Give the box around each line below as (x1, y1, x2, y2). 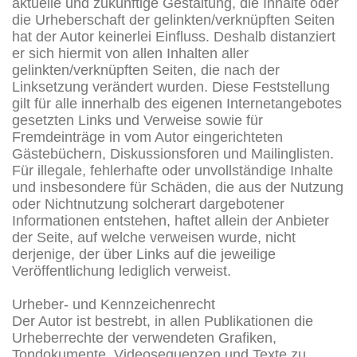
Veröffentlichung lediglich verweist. (12, 262, 231, 279)
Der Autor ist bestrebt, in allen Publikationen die (12, 312, 313, 329)
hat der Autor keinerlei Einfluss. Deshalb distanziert (12, 28, 335, 45)
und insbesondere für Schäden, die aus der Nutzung (12, 178, 343, 195)
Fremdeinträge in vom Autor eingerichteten (12, 128, 283, 145)
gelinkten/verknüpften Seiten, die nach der (12, 61, 280, 78)
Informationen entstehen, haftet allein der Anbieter (12, 212, 329, 229)
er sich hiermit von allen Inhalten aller (12, 45, 249, 61)
